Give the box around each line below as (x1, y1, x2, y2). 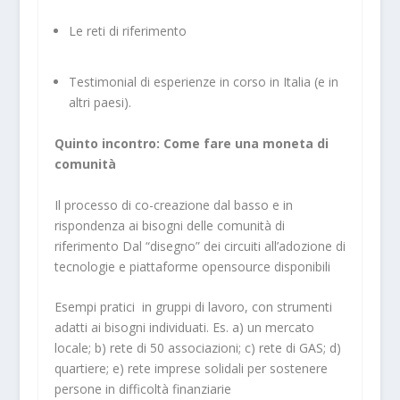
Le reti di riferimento (68, 21, 187, 39)
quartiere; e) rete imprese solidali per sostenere (54, 360, 328, 378)
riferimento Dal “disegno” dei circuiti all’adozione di (54, 237, 346, 254)
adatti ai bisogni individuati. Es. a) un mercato (54, 319, 314, 337)
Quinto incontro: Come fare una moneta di (54, 135, 329, 153)
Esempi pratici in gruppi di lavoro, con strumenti (54, 298, 332, 316)
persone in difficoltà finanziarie (54, 380, 231, 398)
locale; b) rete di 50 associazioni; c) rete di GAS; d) (54, 339, 341, 357)
